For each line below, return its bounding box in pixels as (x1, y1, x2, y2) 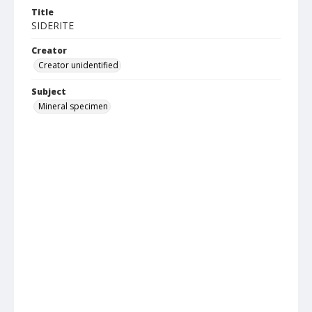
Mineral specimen (38, 100, 108, 112)
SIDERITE (31, 19, 74, 32)
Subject (31, 86, 66, 97)
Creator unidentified (38, 59, 118, 71)
